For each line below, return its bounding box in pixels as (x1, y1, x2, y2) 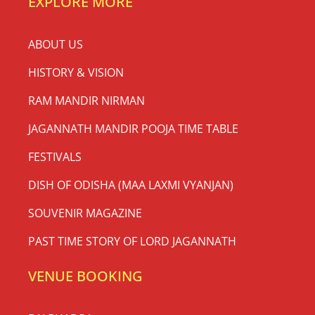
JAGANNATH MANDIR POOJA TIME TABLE (28, 120, 238, 136)
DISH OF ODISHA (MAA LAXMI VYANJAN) (28, 176, 233, 193)
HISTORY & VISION (28, 64, 124, 80)
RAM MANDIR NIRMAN (28, 92, 145, 108)
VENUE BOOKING (28, 266, 143, 285)
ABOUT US (28, 36, 83, 52)
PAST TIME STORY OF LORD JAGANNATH (28, 233, 236, 249)
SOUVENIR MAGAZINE (28, 205, 142, 221)
